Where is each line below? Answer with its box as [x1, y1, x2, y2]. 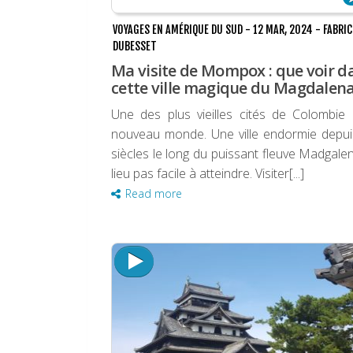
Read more [125, 186, 182, 202]
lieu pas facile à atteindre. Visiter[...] [111, 165, 304, 183]
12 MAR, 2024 [253, 23, 313, 37]
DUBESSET [113, 39, 157, 54]
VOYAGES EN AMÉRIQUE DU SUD [113, 23, 243, 37]
